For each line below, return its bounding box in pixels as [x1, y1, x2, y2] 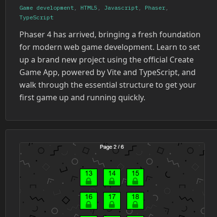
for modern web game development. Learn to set [19, 41, 200, 52]
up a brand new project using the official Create [19, 54, 194, 65]
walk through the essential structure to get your [19, 79, 196, 90]
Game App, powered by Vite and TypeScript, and [19, 66, 196, 77]
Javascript [104, 3, 138, 11]
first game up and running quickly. [19, 92, 145, 103]
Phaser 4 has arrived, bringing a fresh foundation [19, 29, 201, 40]
